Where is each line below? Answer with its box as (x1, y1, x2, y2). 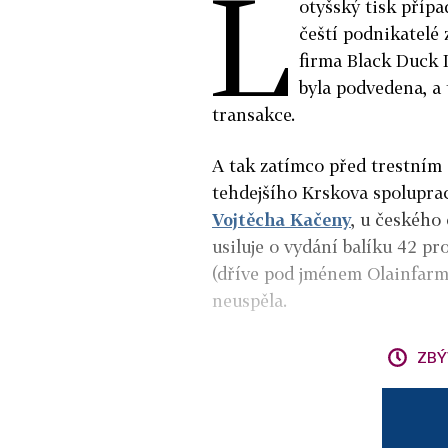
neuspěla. (212, 289, 287, 311)
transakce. (212, 103, 295, 125)
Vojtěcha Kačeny (212, 208, 351, 230)
